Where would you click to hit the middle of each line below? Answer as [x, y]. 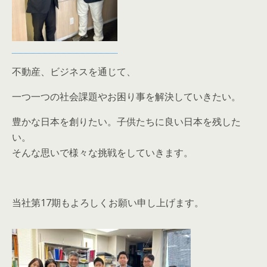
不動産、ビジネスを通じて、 [74, 71]
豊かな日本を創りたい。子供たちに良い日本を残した [126, 121]
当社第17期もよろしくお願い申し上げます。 [108, 202]
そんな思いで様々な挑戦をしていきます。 [103, 152]
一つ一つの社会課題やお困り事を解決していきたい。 [126, 96]
